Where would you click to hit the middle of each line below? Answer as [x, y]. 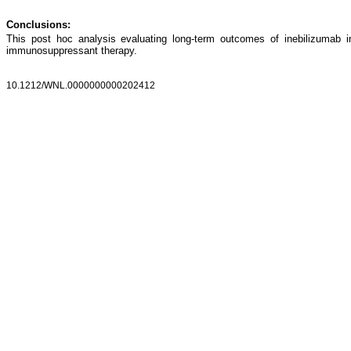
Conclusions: [38, 24]
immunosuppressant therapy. [72, 51]
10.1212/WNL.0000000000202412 [81, 86]
